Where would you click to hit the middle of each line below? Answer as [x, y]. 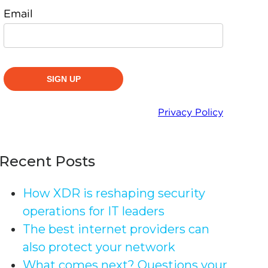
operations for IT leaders [94, 211]
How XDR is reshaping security [114, 193]
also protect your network [99, 247]
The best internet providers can [116, 229]
